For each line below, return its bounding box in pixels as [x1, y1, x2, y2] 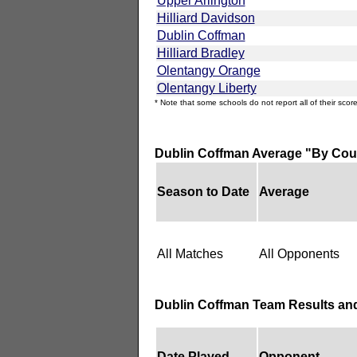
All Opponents [258, 246, 339, 261]
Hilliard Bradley [156, 45, 245, 60]
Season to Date [156, 184, 249, 198]
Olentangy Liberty [156, 80, 257, 95]
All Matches [156, 246, 223, 261]
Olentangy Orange [156, 63, 261, 77]
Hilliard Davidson [156, 10, 255, 25]
